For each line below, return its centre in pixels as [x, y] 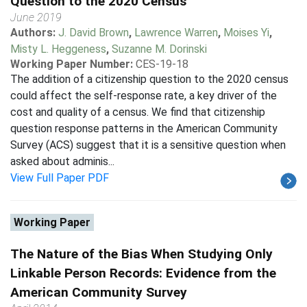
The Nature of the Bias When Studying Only [142, 254]
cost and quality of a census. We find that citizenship [138, 112]
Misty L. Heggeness [58, 49]
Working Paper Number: [72, 64]
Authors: [34, 33]
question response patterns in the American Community [144, 128]
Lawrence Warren [176, 33]
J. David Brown [94, 33]
